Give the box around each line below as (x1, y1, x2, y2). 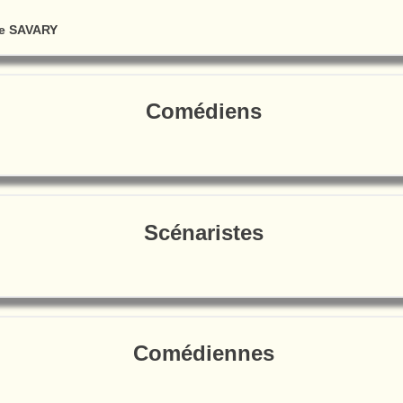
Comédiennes (132, 340, 274, 365)
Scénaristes (143, 219, 264, 245)
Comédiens (145, 99, 262, 124)
